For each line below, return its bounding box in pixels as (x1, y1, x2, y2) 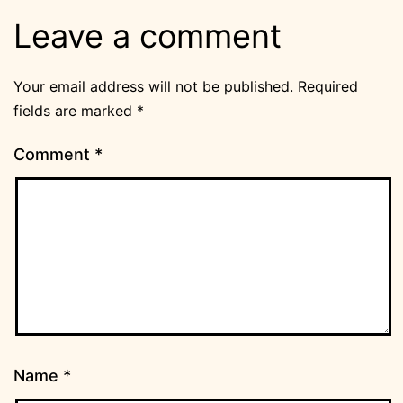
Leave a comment (13, 16, 282, 57)
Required (298, 77, 358, 96)
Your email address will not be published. (13, 77, 293, 96)
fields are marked (13, 102, 137, 121)
